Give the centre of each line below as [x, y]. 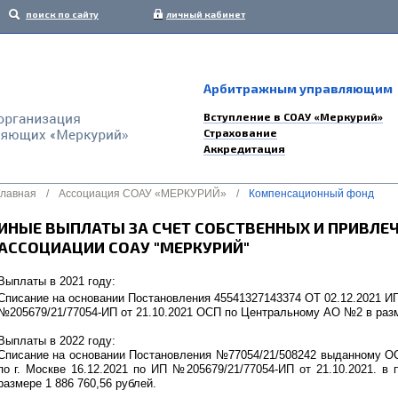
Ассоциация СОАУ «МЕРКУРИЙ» [142, 194]
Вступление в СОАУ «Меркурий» [293, 116]
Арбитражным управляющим [298, 88]
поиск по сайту [62, 14]
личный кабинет [206, 14]
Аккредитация [244, 148]
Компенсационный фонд [311, 194]
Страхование [240, 132]
